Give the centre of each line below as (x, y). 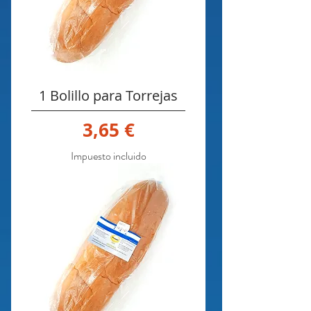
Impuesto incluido (108, 155)
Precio (135, 129)
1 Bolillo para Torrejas (108, 95)
